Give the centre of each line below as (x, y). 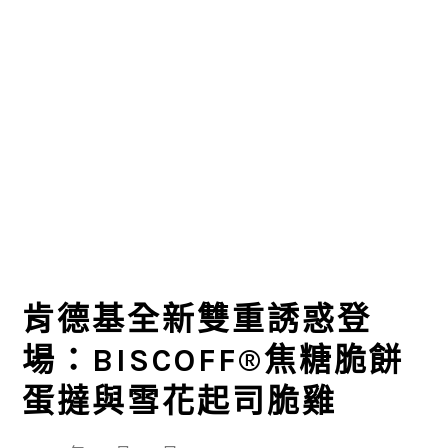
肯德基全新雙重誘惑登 (197, 319)
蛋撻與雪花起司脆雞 (180, 401)
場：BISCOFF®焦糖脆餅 (213, 360)
